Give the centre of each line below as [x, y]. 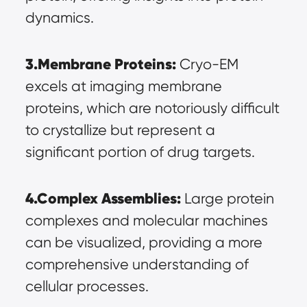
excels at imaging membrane [123, 86]
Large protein [227, 198]
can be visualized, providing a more [144, 242]
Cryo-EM [207, 64]
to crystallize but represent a [120, 130]
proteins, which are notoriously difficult [152, 108]
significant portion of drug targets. [140, 152]
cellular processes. [87, 286]
